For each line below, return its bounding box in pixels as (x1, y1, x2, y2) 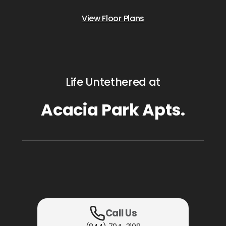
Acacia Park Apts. (41, 98, 185, 121)
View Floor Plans (82, 12, 144, 24)
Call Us (105, 207, 137, 220)
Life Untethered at (65, 74, 161, 89)
